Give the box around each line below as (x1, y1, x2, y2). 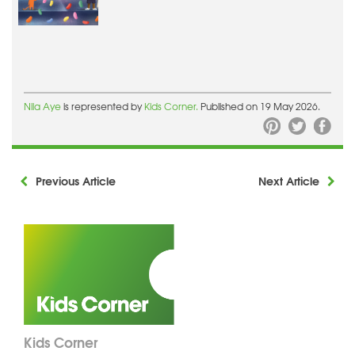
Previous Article (36, 172, 116, 190)
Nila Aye (24, 99, 63, 114)
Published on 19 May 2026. (200, 99, 320, 114)
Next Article (258, 172, 319, 190)
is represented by (63, 99, 144, 114)
